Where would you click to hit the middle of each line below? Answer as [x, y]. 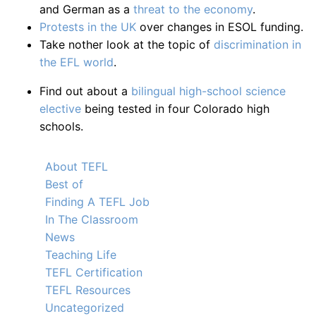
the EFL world [77, 62]
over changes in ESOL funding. [220, 27]
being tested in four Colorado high [175, 109]
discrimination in [257, 44]
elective [60, 109]
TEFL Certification [94, 272]
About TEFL [77, 166]
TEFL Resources [88, 290]
